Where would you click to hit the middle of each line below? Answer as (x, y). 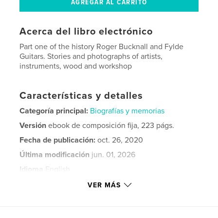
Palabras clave (45, 184)
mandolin (38, 198)
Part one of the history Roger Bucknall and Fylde (102, 47)
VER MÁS (104, 185)
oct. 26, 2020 (119, 140)
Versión (33, 126)
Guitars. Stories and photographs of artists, (91, 56)
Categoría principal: (54, 111)
